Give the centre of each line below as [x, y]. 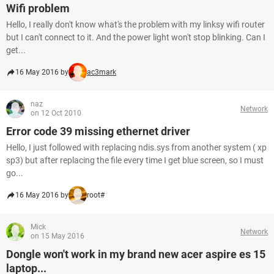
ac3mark [102, 72]
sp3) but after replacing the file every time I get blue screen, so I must [135, 160]
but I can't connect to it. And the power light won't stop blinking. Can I [136, 37]
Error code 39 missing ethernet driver [98, 131]
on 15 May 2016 [57, 236]
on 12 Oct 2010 [56, 113]
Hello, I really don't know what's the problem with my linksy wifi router [135, 24]
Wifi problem [38, 8]
